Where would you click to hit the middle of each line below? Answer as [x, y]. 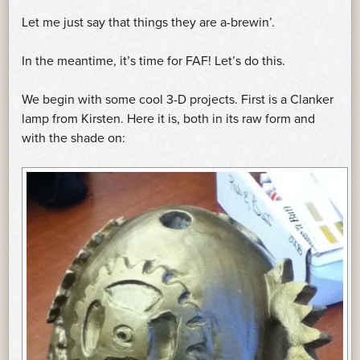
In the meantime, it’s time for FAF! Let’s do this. [153, 61]
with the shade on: [74, 138]
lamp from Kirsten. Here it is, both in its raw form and [168, 119]
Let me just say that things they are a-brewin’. [148, 22]
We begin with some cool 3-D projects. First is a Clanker [178, 99]
